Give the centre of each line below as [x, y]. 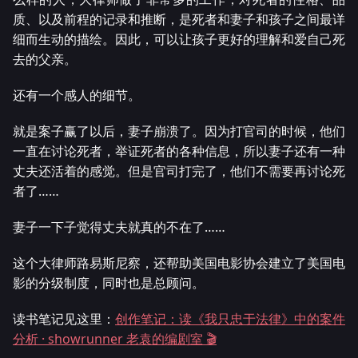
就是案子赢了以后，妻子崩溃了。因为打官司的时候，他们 [179, 131]
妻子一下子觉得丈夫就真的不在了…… [119, 227]
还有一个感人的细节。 [77, 95]
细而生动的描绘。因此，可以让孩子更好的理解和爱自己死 [179, 40]
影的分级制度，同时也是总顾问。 [109, 283]
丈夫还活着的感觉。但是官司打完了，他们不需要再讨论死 [179, 171]
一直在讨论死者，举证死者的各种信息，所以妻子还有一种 [179, 151]
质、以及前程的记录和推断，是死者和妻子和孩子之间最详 [179, 20]
